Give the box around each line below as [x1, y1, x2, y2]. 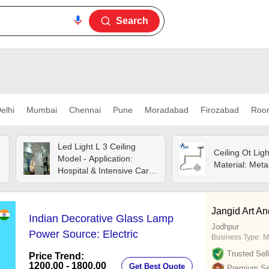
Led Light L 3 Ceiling [57, 142, 74, 152]
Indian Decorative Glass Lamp [29, 213, 174, 225]
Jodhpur [211, 222, 239, 232]
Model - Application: [57, 154, 133, 164]
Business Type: [211, 233, 261, 242]
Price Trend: [29, 251, 84, 262]
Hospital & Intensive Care [57, 166, 154, 176]
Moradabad [144, 104, 189, 115]
